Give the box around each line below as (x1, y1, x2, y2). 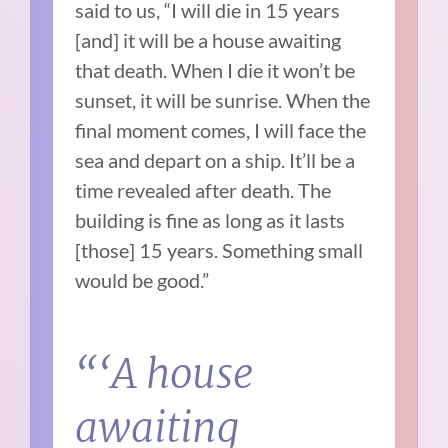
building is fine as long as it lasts (75, 208, 346, 233)
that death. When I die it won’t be (75, 58, 356, 83)
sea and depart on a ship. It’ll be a (75, 148, 356, 173)
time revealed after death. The (75, 178, 332, 203)
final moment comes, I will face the (75, 118, 367, 143)
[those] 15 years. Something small (75, 238, 364, 263)
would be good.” (75, 268, 210, 293)
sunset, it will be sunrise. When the (75, 88, 371, 113)
